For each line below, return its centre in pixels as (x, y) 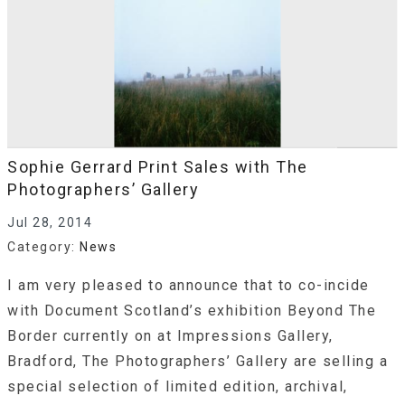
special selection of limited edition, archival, (178, 386)
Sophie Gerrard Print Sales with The (158, 167)
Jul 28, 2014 (50, 223)
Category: (43, 246)
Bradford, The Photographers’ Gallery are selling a (198, 361)
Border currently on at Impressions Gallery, (170, 335)
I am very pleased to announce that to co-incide (188, 285)
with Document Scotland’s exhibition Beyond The (192, 310)
